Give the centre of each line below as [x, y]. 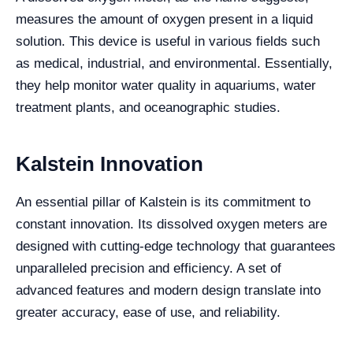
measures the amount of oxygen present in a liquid [164, 19]
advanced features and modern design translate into [168, 290]
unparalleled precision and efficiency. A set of [149, 268]
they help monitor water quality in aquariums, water [166, 85]
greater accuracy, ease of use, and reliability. [148, 312]
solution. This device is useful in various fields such [168, 41]
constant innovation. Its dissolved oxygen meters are [171, 224]
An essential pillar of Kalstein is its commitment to [163, 202]
